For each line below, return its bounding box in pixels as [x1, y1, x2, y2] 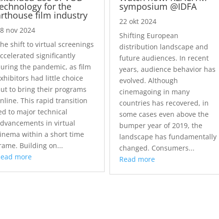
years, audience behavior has [119, 65, 216, 74]
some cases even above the [119, 109, 209, 119]
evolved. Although [119, 76, 178, 86]
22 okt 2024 [119, 17, 156, 26]
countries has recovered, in [119, 98, 209, 108]
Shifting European [119, 31, 178, 41]
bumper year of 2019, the [119, 121, 202, 131]
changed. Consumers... [119, 143, 195, 153]
